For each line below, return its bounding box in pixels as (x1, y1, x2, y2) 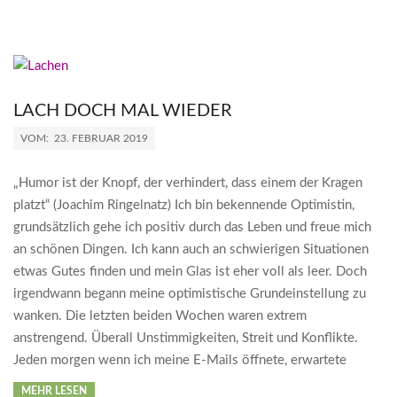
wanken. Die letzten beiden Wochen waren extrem (13, 309, 307, 323)
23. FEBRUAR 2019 (54, 133, 148, 144)
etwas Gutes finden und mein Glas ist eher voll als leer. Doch (13, 265, 367, 279)
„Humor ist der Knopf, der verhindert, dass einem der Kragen (13, 176, 362, 191)
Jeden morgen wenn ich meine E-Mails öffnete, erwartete (13, 354, 346, 368)
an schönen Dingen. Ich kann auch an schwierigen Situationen (13, 243, 369, 257)
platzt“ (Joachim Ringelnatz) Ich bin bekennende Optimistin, (13, 198, 354, 213)
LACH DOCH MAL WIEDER (13, 102, 232, 121)
